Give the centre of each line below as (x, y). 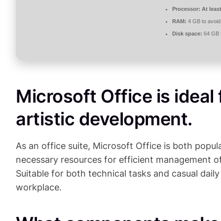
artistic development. (104, 119)
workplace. (39, 187)
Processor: (186, 9)
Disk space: (187, 34)
